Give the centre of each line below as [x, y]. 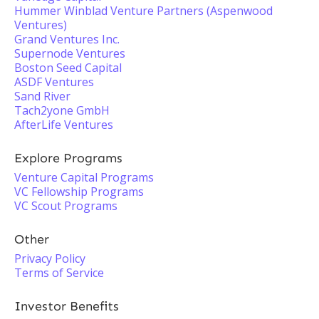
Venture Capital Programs [84, 177]
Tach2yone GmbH [62, 110]
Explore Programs [68, 158]
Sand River [42, 96]
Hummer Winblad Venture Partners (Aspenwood [143, 11]
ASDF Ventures [54, 82]
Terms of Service [59, 273]
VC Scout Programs [66, 206]
